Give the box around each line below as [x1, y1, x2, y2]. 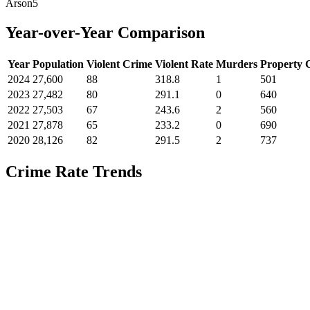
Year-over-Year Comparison [6, 24, 205, 42]
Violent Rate [155, 58, 213, 71]
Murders [216, 58, 257, 71]
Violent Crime [86, 58, 152, 71]
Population [33, 58, 84, 71]
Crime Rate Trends [6, 163, 142, 181]
